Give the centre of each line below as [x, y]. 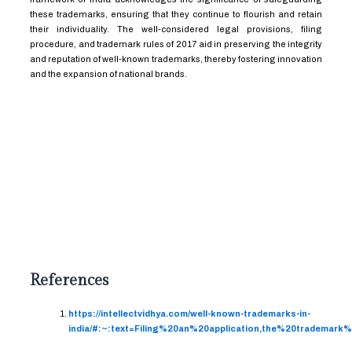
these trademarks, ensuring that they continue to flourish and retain [176, 15]
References [69, 280]
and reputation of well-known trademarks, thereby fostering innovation [176, 59]
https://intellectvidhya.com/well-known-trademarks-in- [190, 313]
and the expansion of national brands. [108, 74]
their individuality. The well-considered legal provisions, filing [176, 29]
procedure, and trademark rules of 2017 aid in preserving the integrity [176, 44]
